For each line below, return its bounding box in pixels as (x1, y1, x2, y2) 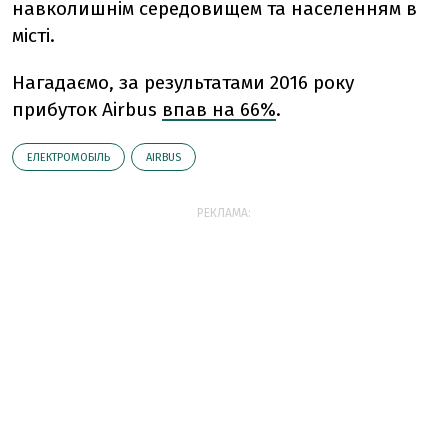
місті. (12, 24, 55, 48)
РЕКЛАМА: (197, 206, 251, 221)
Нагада (12, 71, 77, 95)
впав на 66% (162, 98, 276, 122)
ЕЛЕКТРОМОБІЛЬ (27, 151, 110, 165)
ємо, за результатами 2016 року (77, 71, 354, 95)
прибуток (12, 98, 102, 122)
